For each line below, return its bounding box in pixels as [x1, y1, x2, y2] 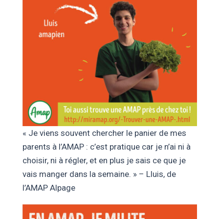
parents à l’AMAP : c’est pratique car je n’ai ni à [22, 141, 191, 152]
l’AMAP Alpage [22, 182, 75, 193]
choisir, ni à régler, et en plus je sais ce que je [22, 155, 186, 165]
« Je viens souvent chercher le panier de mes [22, 128, 186, 138]
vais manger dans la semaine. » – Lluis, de [22, 169, 176, 179]
